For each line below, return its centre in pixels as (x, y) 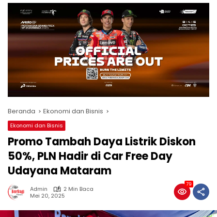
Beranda (22, 111)
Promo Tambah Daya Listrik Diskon (102, 142)
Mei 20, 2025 (47, 195)
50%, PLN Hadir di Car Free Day (90, 156)
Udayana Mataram (60, 171)
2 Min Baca (78, 189)
